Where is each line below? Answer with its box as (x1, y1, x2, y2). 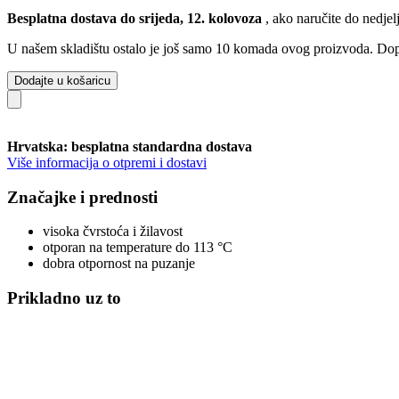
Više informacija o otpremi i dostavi (7, 154, 207, 170)
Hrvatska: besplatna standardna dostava (7, 138, 252, 154)
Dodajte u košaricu (14, 73, 110, 87)
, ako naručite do (265, 10, 362, 26)
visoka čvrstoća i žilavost (43, 224, 183, 240)
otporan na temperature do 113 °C (43, 240, 232, 256)
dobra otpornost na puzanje (43, 256, 195, 272)
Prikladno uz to (7, 288, 121, 307)
